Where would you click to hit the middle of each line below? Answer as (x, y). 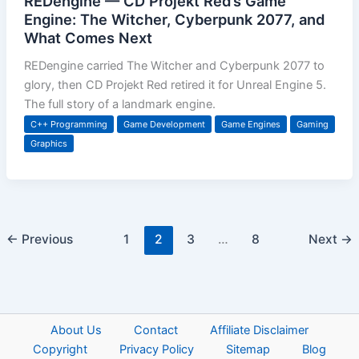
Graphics (48, 144)
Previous (45, 240)
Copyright (60, 350)
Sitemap (248, 350)
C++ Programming (69, 125)
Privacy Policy (157, 350)
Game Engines (250, 125)
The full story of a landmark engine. (119, 105)
